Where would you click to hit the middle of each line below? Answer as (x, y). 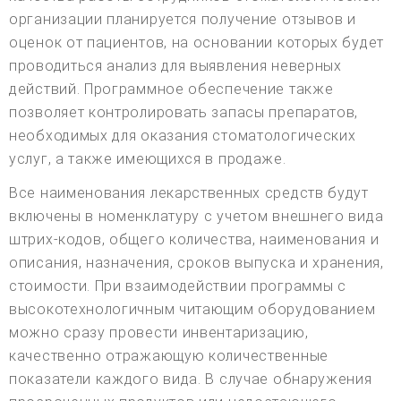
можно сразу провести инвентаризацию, (159, 332)
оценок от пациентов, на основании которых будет (196, 42)
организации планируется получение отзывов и (183, 19)
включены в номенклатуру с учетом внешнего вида (196, 216)
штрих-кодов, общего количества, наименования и (194, 239)
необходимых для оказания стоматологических (183, 135)
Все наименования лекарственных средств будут (189, 192)
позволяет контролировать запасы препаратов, (184, 112)
